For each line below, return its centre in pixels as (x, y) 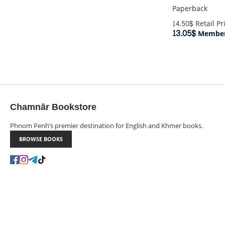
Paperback (190, 9)
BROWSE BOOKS (41, 139)
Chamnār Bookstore (53, 107)
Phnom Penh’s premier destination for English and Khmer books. (106, 126)
